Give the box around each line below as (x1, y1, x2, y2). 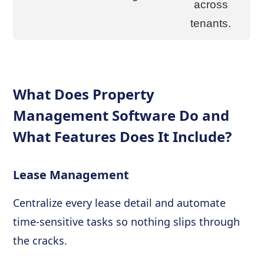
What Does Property (13, 84, 155, 104)
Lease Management (13, 167, 130, 183)
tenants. (190, 17, 232, 29)
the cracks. (13, 233, 68, 247)
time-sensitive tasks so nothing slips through (13, 214, 240, 229)
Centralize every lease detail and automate (13, 196, 226, 210)
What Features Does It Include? (13, 127, 232, 146)
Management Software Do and (13, 105, 230, 125)
